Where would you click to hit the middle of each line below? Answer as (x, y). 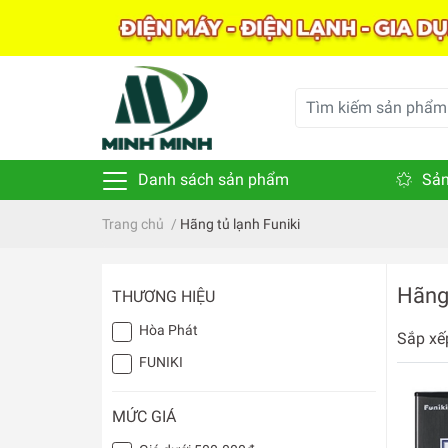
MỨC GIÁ (144, 417)
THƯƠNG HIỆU (163, 297)
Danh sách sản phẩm (211, 180)
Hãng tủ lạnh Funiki (240, 224)
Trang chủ (133, 224)
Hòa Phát (169, 330)
